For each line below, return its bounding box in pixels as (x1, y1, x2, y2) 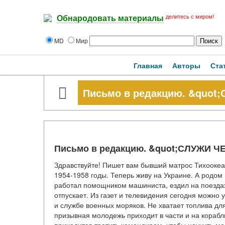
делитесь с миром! (166, 14, 214, 20)
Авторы (172, 60, 200, 70)
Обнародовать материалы (57, 14, 164, 23)
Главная (134, 60, 162, 70)
